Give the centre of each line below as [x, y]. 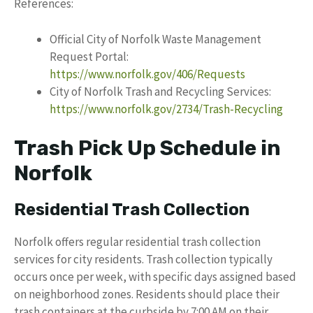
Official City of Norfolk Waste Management [155, 39]
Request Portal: [89, 56]
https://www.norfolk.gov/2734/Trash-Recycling [166, 109]
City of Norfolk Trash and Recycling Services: [160, 91]
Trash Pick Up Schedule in [147, 148]
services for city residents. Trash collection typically [143, 259]
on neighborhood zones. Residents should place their [147, 294]
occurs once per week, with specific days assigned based [155, 277]
